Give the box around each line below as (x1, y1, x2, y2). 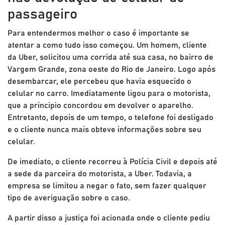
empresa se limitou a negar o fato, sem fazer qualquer (8, 182, 206, 190)
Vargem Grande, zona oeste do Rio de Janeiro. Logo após (8, 65, 215, 73)
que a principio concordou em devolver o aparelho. (8, 101, 193, 109)
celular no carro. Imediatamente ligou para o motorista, (8, 89, 210, 97)
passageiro (8, 8, 77, 22)
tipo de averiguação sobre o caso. (8, 194, 130, 202)
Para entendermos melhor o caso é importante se (8, 29, 189, 37)
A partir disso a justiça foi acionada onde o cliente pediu (8, 214, 210, 222)
